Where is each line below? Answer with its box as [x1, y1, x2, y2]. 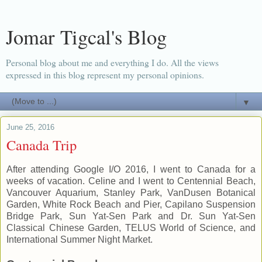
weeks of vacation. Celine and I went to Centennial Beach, [6, 175, 256, 186]
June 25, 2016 [6, 123, 54, 132]
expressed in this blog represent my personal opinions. [6, 68, 204, 81]
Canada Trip [6, 135, 77, 154]
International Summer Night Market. [6, 234, 153, 244]
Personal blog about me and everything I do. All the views [6, 56, 219, 68]
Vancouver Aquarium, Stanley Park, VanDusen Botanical [6, 187, 256, 198]
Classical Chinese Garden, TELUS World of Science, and [6, 222, 256, 233]
